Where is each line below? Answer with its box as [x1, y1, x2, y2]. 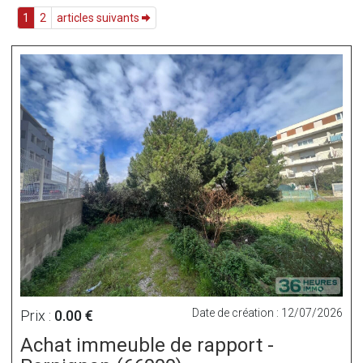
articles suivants [57, 11, 142, 24]
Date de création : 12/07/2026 [192, 305, 343, 319]
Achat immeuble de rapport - [20, 333, 274, 357]
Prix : [20, 306, 54, 324]
